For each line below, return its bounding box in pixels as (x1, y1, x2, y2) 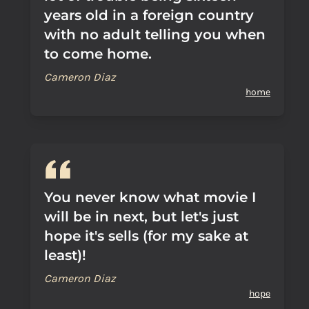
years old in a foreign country (44, 7, 254, 23)
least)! (44, 247, 86, 263)
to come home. (44, 46, 152, 62)
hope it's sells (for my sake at (44, 228, 248, 244)
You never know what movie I (44, 189, 256, 206)
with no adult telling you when (44, 26, 266, 43)
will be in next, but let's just (44, 208, 239, 225)
